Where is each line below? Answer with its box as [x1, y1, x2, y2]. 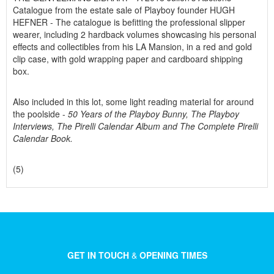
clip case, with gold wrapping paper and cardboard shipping [13, 53, 243, 65]
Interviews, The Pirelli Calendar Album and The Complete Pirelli [13, 120, 258, 132]
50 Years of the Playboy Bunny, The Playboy [68, 108, 239, 120]
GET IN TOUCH [67, 249, 129, 261]
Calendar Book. [13, 132, 73, 144]
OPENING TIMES [136, 249, 207, 261]
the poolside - [13, 108, 68, 120]
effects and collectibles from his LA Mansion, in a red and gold [13, 40, 252, 53]
